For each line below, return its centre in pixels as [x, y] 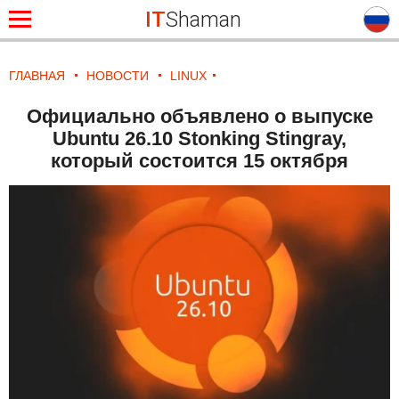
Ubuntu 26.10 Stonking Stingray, [199, 138]
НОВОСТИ [118, 76]
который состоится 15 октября [199, 161]
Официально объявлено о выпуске [199, 116]
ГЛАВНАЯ [37, 76]
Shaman [203, 19]
